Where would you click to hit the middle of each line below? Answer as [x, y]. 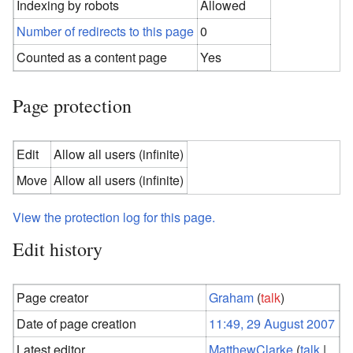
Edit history [58, 249]
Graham [232, 297]
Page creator [53, 297]
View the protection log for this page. [114, 217]
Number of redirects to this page [106, 31]
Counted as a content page [92, 57]
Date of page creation [77, 323]
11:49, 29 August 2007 [272, 323]
